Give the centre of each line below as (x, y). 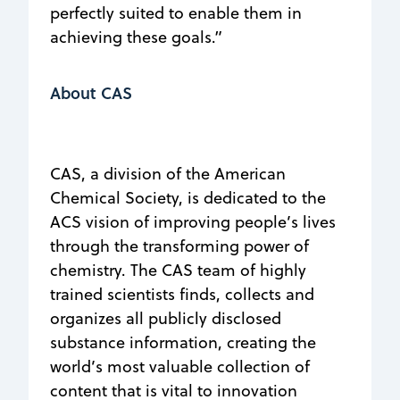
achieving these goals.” (136, 37)
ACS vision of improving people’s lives (193, 221)
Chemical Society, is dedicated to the (188, 197)
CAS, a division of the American (168, 173)
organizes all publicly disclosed (166, 318)
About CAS (91, 92)
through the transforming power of (179, 246)
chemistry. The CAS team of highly (178, 270)
